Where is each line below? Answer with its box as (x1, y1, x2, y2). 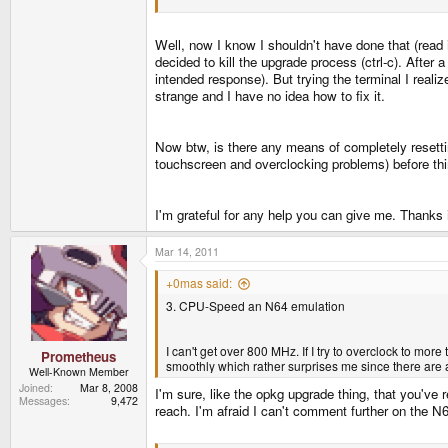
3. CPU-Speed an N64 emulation (166, 297, 345, 315)
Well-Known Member (28, 363, 129, 379)
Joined (19, 379, 50, 395)
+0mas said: (166, 274, 232, 292)
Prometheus (41, 346, 116, 366)
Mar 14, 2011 (155, 244, 219, 260)
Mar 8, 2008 (80, 379, 138, 395)
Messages (19, 392, 67, 408)
